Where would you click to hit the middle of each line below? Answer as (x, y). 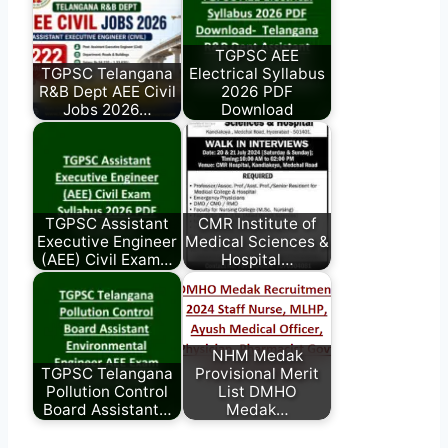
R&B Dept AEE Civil (107, 91)
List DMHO (257, 391)
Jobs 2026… (107, 109)
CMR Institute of (257, 223)
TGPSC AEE (257, 55)
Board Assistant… (107, 409)
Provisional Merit (257, 373)
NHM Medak (257, 355)
